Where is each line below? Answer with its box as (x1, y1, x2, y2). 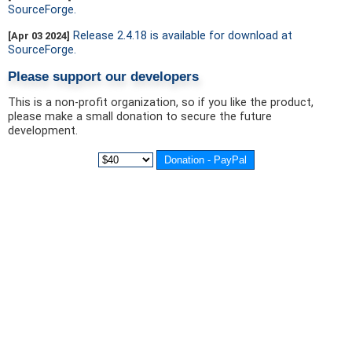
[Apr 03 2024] (8, 30, 70, 42)
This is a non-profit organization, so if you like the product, (8, 96, 313, 109)
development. (8, 124, 78, 137)
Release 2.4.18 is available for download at (73, 29, 292, 42)
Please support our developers (8, 68, 199, 84)
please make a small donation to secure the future (8, 110, 272, 123)
